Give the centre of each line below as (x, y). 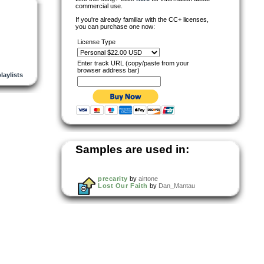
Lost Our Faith (123, 185)
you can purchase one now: (115, 26)
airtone (148, 178)
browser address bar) (108, 70)
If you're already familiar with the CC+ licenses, (142, 19)
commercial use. (99, 6)
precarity (113, 178)
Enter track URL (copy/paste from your (133, 63)
